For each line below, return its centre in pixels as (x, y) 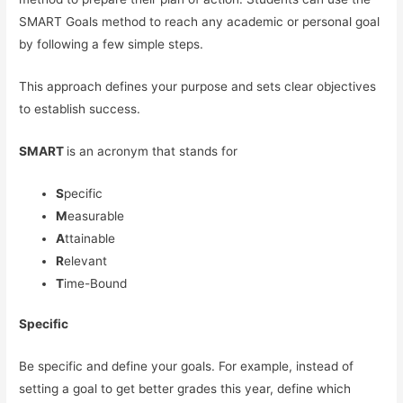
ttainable (90, 238)
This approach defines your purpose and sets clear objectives (198, 86)
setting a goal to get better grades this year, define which (185, 389)
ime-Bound (96, 283)
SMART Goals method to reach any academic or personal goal (200, 22)
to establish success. (80, 108)
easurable (96, 215)
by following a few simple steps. (112, 45)
